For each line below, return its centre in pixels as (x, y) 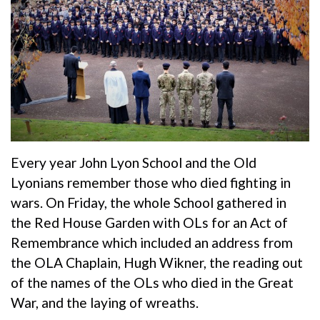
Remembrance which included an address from (152, 242)
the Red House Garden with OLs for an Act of (149, 222)
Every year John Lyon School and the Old (134, 162)
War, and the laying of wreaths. (106, 302)
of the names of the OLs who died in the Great (152, 282)
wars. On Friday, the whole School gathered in (149, 202)
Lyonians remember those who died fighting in (151, 182)
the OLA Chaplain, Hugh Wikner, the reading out (157, 262)
